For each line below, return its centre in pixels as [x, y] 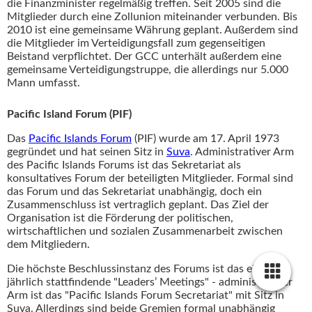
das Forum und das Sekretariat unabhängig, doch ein [134, 191]
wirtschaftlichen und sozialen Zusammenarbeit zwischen [145, 231]
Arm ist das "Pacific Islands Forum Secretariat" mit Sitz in [146, 295]
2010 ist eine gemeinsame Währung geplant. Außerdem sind [153, 30]
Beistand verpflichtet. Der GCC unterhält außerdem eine [144, 57]
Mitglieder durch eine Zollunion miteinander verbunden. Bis [152, 17]
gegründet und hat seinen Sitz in [87, 151]
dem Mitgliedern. [48, 244]
